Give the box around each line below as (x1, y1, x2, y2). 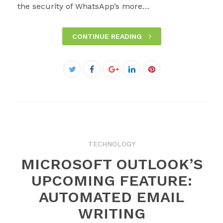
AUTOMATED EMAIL (39, 188, 184, 206)
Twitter (71, 76, 98, 86)
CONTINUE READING (72, 32, 144, 40)
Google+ (111, 76, 141, 86)
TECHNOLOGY (88, 139, 135, 148)
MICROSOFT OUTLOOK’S (20, 155, 203, 173)
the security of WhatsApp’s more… (17, 1, 150, 11)
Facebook (93, 64, 130, 74)
